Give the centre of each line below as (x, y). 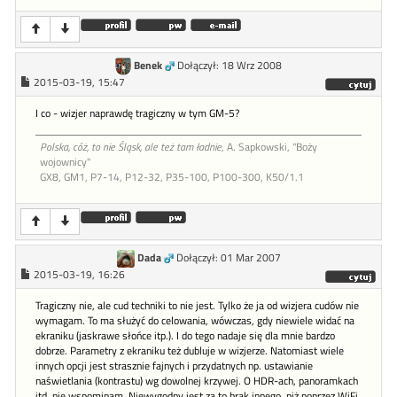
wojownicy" (65, 162)
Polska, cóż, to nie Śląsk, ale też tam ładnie (131, 147)
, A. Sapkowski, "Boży (269, 147)
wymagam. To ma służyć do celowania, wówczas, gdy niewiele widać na (195, 320)
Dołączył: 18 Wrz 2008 (229, 65)
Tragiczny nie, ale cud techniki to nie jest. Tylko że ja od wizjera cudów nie (197, 305)
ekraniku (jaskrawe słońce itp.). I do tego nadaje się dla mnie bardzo (185, 335)
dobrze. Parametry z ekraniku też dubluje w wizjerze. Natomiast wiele (190, 350)
